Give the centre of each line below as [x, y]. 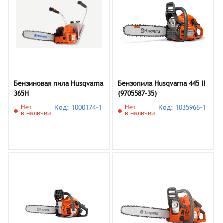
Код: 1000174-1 [78, 107]
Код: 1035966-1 [182, 107]
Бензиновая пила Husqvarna [58, 83]
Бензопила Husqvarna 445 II [162, 83]
